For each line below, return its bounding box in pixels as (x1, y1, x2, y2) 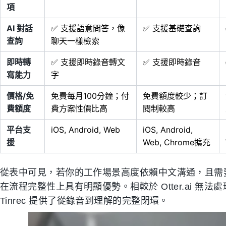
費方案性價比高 (51, 103, 107, 114)
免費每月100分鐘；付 (51, 91, 129, 101)
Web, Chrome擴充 (143, 137, 210, 147)
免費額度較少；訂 (143, 91, 207, 101)
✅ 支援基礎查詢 (143, 23, 201, 33)
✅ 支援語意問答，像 (51, 23, 125, 33)
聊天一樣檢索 (51, 36, 99, 46)
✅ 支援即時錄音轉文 (51, 57, 125, 67)
